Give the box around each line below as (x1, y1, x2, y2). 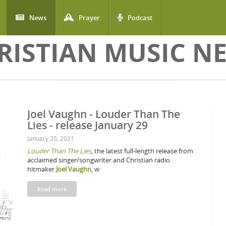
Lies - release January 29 (27, 118, 148, 132)
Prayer (79, 13, 100, 22)
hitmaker (27, 164, 56, 174)
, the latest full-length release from (91, 146, 193, 155)
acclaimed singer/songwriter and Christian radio (27, 155, 170, 164)
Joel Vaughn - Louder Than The (27, 107, 180, 121)
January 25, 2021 (27, 134, 74, 142)
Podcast (128, 13, 152, 22)
